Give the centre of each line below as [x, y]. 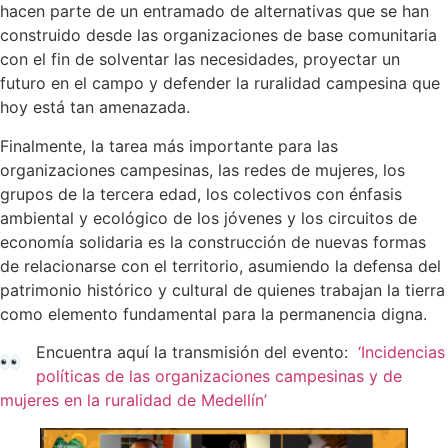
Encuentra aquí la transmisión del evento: [194, 352]
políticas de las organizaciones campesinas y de [219, 376]
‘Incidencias [399, 352]
